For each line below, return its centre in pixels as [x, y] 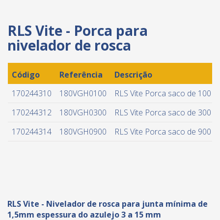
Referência [81, 75]
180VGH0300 [83, 113]
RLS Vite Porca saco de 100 [163, 94]
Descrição [133, 75]
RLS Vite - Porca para [78, 31]
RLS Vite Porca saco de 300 [163, 113]
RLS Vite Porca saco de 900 [163, 132]
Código [26, 75]
